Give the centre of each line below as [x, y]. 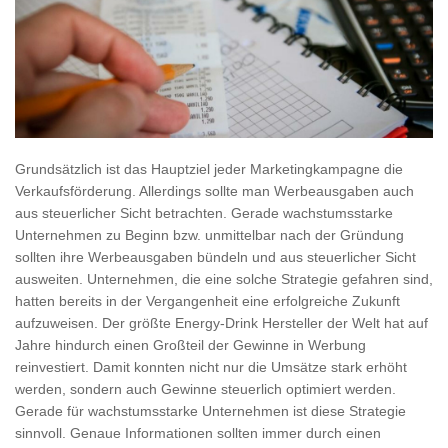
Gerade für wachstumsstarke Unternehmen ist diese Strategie [210, 411]
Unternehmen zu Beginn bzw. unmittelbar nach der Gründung [209, 235]
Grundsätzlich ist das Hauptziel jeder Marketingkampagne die [209, 169]
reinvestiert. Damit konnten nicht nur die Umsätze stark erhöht [211, 367]
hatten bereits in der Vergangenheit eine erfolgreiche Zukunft [207, 301]
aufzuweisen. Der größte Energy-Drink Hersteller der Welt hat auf [221, 323]
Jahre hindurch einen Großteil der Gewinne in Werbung [190, 345]
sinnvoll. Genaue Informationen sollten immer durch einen [198, 433]
